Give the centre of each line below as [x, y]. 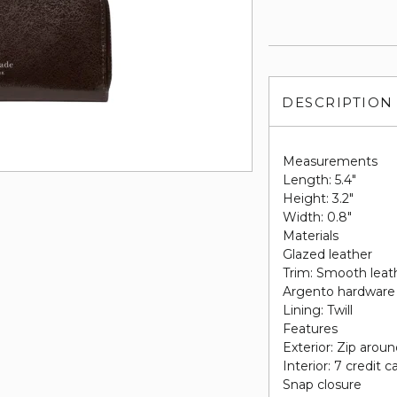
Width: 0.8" [318, 217]
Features [311, 329]
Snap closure [323, 385]
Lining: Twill [318, 310]
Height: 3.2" [319, 198]
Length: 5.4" [320, 180]
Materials [311, 236]
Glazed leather [328, 254]
